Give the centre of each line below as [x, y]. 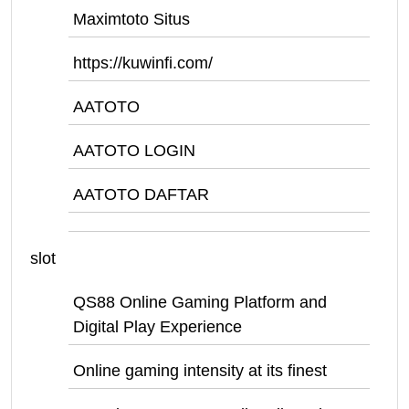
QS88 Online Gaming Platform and [200, 302]
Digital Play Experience [157, 327]
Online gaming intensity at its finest [200, 371]
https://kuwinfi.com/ [143, 63]
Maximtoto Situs [131, 19]
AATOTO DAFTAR [141, 194]
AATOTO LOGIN [134, 151]
